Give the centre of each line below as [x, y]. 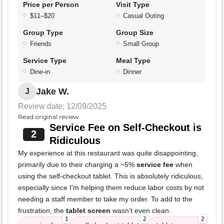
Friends [41, 44]
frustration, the [42, 211]
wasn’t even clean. [141, 211]
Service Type [45, 61]
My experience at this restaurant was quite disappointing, [108, 153]
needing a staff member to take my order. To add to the [105, 199]
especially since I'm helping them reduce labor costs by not [111, 188]
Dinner [132, 72]
